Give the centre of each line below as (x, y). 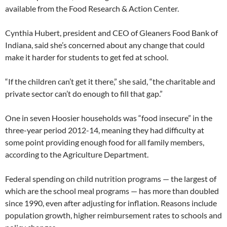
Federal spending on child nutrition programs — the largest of (111, 179)
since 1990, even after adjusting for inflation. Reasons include (111, 203)
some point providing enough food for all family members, (105, 142)
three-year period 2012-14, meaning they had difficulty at (105, 130)
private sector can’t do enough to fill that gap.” (84, 93)
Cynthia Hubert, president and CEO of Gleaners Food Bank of (111, 33)
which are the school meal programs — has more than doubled (112, 191)
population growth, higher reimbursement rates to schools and (113, 215)
